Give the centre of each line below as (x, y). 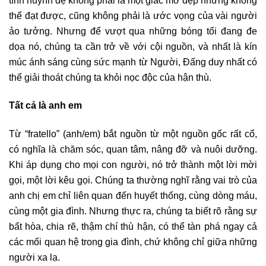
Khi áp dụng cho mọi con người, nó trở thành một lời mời (133, 164)
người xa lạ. (34, 257)
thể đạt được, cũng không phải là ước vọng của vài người (133, 15)
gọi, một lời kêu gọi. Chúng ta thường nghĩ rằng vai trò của (133, 180)
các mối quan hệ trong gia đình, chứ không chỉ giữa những (133, 241)
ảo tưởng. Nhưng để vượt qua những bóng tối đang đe (133, 31)
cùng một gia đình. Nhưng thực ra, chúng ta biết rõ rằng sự (133, 210)
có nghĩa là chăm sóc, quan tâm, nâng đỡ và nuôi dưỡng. (133, 149)
